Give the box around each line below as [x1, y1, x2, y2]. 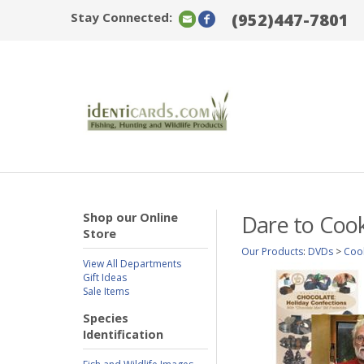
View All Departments [83, 257, 181, 271]
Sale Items [83, 284, 129, 298]
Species [83, 310, 128, 326]
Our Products [241, 245, 303, 258]
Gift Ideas [83, 271, 127, 284]
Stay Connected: [71, 9, 172, 25]
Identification [83, 327, 163, 342]
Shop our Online [83, 210, 178, 225]
